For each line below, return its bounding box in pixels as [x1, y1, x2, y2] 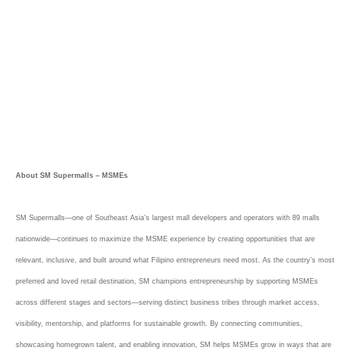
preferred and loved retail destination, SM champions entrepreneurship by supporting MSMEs [16, 277, 318, 285]
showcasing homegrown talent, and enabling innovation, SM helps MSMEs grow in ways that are [16, 341, 331, 349]
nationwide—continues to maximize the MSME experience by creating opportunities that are [16, 235, 315, 243]
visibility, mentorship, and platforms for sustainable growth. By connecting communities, [16, 320, 302, 327]
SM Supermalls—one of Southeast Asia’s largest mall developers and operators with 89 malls [16, 214, 320, 222]
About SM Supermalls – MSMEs [16, 172, 128, 179]
